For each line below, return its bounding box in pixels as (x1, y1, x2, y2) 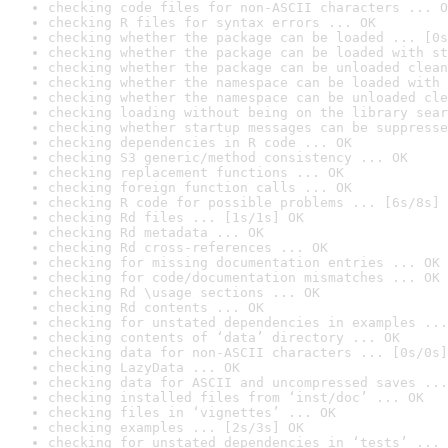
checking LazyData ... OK (48, 360, 240, 375)
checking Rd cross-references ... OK (48, 240, 328, 255)
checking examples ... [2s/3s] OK (48, 420, 304, 435)
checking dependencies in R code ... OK (48, 135, 352, 150)
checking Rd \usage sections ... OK (48, 285, 320, 300)
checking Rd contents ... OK (48, 300, 264, 315)
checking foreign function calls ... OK (48, 180, 352, 195)
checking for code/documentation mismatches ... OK (48, 270, 440, 285)
